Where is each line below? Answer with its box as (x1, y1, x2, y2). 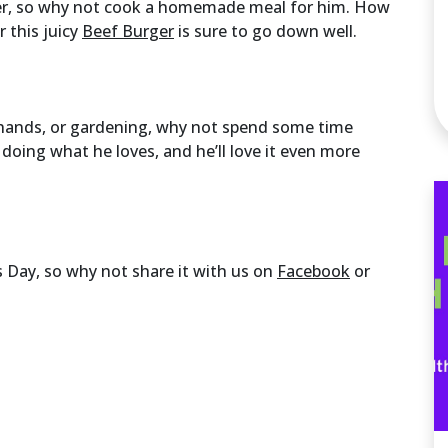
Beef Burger (82, 19, 174, 42)
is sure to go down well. (174, 19, 357, 42)
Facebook (277, 259, 350, 282)
